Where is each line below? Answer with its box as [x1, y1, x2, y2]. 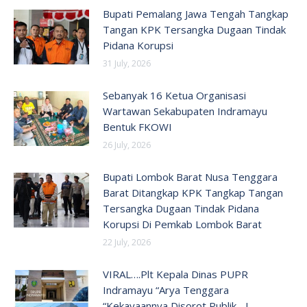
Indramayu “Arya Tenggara [103, 283, 229, 297]
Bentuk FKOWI [103, 120, 172, 134]
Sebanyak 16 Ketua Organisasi [103, 88, 246, 102]
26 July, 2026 [103, 139, 151, 151]
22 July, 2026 [103, 236, 151, 248]
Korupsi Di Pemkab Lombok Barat [103, 217, 262, 231]
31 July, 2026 [103, 58, 151, 69]
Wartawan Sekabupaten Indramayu [103, 104, 267, 118]
